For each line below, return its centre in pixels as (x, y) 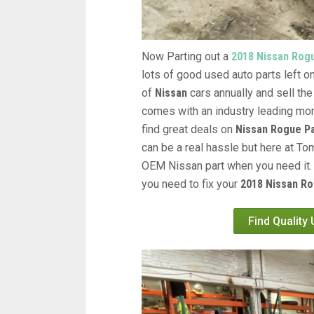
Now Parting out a (186, 57)
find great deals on (189, 130)
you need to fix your (191, 184)
